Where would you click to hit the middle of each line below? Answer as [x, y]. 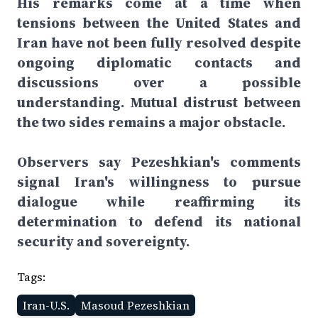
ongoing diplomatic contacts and [159, 62]
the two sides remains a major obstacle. [152, 122]
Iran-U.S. [46, 305]
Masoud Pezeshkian [135, 305]
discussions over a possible [159, 82]
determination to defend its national [159, 221]
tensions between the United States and [159, 23]
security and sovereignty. [104, 241]
